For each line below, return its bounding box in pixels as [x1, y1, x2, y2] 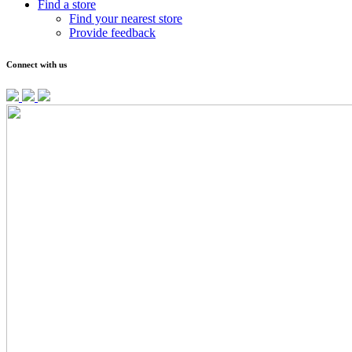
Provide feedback [69, 25, 156, 39]
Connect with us [6, 59, 67, 69]
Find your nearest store [69, 11, 182, 25]
